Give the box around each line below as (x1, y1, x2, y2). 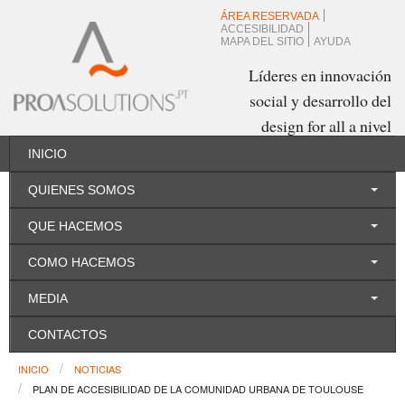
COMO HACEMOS (28, 255, 135, 269)
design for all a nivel (261, 115, 391, 137)
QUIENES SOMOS (28, 183, 135, 197)
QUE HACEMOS (28, 219, 122, 233)
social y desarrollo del (250, 89, 391, 111)
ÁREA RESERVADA (221, 10, 319, 23)
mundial (338, 140, 391, 162)
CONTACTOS (28, 327, 107, 342)
